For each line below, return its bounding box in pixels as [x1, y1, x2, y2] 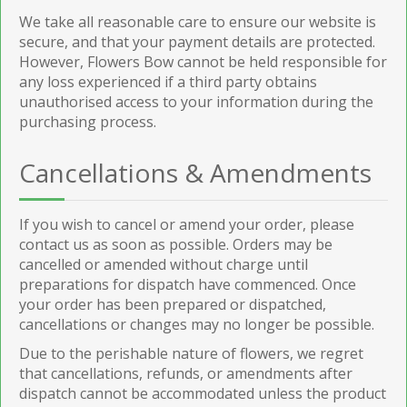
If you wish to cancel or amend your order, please [19, 213, 354, 234]
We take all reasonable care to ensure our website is [19, 11, 376, 32]
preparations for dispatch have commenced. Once [19, 273, 356, 294]
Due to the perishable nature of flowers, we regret [19, 342, 363, 363]
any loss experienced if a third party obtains [19, 71, 317, 92]
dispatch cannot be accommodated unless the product [19, 382, 386, 403]
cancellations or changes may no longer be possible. [19, 313, 374, 334]
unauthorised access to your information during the [19, 91, 373, 112]
